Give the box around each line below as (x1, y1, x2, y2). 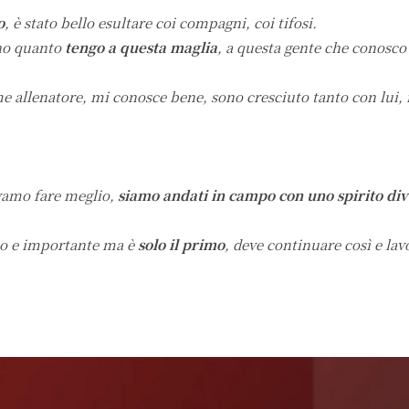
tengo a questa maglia (61, 37, 217, 58)
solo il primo (138, 235, 225, 255)
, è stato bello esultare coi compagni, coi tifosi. (5, 13, 317, 33)
